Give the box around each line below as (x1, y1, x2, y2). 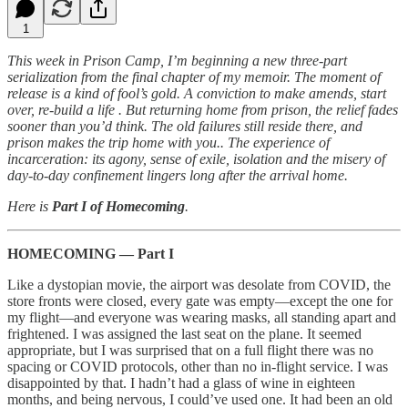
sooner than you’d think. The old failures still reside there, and (7, 117, 362, 134)
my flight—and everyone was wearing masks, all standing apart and (7, 309, 396, 325)
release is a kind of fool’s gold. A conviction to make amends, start (7, 85, 386, 101)
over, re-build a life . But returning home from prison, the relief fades (7, 101, 398, 117)
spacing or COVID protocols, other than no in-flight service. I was (7, 358, 388, 374)
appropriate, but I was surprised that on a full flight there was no (7, 342, 373, 358)
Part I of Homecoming (52, 198, 185, 214)
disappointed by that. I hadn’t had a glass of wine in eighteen (7, 374, 355, 391)
